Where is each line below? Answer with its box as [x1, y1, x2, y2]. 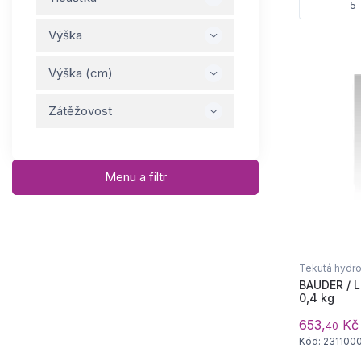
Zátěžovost [48, 103, 112, 119]
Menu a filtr [104, 169, 167, 185]
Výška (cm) [48, 65, 113, 81]
